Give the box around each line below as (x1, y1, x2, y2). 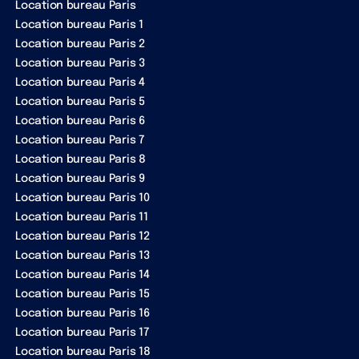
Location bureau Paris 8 (15, 153, 146, 165)
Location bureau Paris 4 (15, 76, 145, 88)
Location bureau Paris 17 (15, 326, 149, 338)
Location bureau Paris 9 (15, 172, 145, 184)
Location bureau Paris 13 (15, 249, 150, 261)
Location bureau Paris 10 (15, 192, 150, 204)
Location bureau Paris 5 (15, 95, 145, 107)
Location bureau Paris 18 (15, 345, 151, 357)
